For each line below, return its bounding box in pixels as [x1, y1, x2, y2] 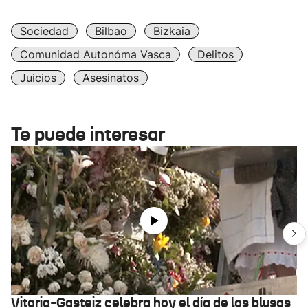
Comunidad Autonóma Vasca [20, 47, 171, 61]
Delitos [197, 47, 234, 61]
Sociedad [20, 24, 69, 38]
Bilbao [95, 24, 127, 38]
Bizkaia [153, 24, 190, 38]
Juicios [20, 71, 56, 85]
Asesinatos [82, 71, 139, 85]
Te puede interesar [11, 122, 165, 146]
